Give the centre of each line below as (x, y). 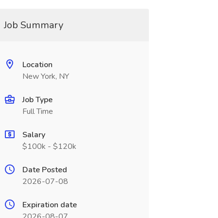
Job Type (37, 100)
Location (37, 65)
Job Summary (33, 25)
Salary (34, 135)
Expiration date (49, 205)
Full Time (37, 111)
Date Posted (45, 170)
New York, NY (45, 76)
